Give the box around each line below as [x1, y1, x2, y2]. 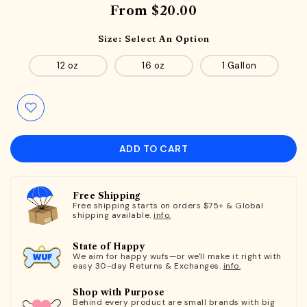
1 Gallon [221, 59, 257, 71]
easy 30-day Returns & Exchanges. [73, 260, 223, 271]
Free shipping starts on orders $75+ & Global [73, 199, 263, 211]
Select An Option [124, 32, 210, 44]
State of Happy [73, 241, 145, 251]
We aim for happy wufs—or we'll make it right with [73, 250, 282, 262]
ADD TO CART [119, 142, 188, 155]
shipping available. [73, 209, 153, 221]
